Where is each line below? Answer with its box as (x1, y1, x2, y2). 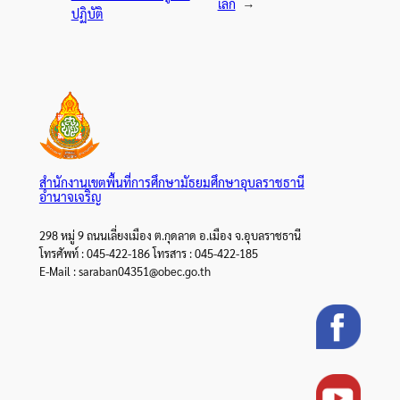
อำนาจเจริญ (38, 187, 102, 204)
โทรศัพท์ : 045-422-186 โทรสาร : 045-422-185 (38, 246, 258, 262)
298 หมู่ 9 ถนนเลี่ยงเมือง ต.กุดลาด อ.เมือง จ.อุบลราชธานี (38, 228, 301, 244)
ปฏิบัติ (71, 5, 104, 22)
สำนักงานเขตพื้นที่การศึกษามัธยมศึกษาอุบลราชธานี (38, 173, 304, 190)
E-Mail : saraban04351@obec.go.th (38, 263, 211, 279)
